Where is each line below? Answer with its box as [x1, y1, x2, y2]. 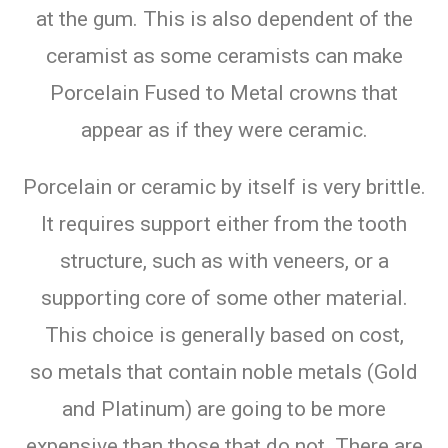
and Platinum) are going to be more [62, 396, 386, 421]
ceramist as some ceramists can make [45, 43, 403, 68]
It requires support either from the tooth [41, 211, 407, 236]
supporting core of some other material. [40, 285, 408, 310]
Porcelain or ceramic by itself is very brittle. [22, 174, 426, 199]
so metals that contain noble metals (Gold [30, 359, 418, 384]
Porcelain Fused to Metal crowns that [50, 80, 398, 105]
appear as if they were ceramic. [80, 117, 368, 142]
